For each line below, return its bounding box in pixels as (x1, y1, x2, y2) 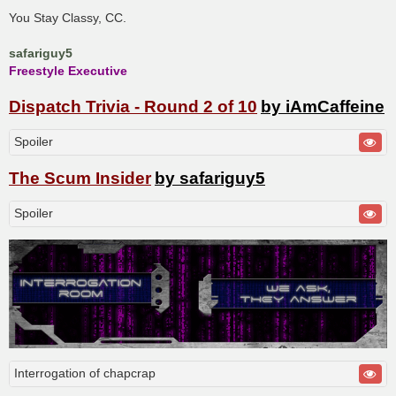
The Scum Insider (9, 168, 151, 187)
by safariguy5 (155, 168, 265, 187)
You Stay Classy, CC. (9, 11, 126, 26)
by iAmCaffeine (261, 97, 385, 117)
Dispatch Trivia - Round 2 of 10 (9, 97, 257, 117)
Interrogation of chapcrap (14, 365, 156, 380)
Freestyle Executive (9, 64, 127, 79)
